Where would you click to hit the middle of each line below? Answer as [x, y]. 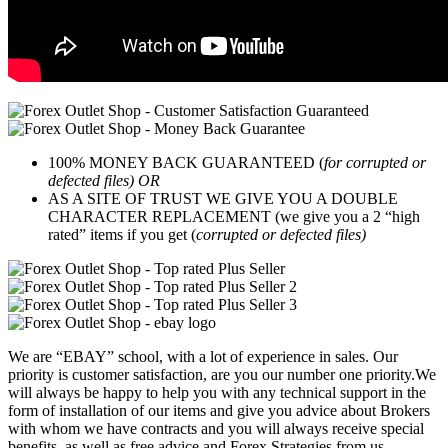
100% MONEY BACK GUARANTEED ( [186, 163]
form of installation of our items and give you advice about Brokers [219, 411]
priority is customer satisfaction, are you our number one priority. [211, 375]
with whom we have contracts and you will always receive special [216, 429]
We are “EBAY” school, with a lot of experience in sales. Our [203, 357]
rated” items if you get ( [122, 235]
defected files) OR [104, 181]
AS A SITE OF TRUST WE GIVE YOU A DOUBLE [223, 199]
